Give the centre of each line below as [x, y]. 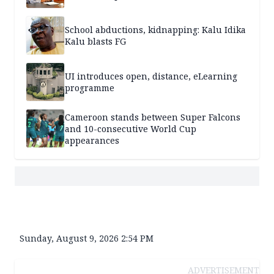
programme [90, 88]
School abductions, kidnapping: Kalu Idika [155, 30]
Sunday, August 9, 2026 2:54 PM [87, 239]
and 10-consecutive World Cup [131, 128]
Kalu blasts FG [95, 42]
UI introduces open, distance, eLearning [151, 76]
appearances [92, 140]
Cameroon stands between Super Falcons [153, 117]
